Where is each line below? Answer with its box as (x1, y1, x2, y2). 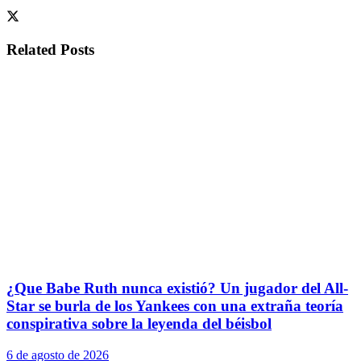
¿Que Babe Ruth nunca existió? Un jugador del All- (6, 280, 348, 297)
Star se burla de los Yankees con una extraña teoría (6, 297, 343, 315)
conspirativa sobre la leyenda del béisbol (6, 315, 272, 333)
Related (6, 40, 56, 58)
